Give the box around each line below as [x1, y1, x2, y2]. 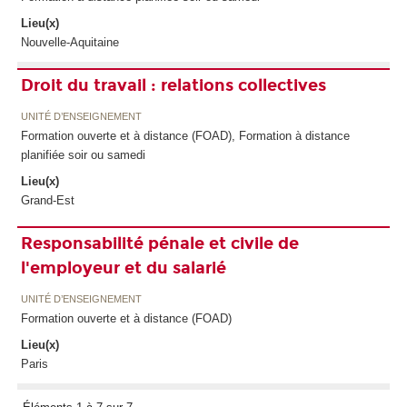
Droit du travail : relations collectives [20, 74, 326, 95]
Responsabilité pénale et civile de [20, 233, 299, 253]
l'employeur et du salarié [20, 257, 226, 278]
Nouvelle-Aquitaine [20, 35, 119, 49]
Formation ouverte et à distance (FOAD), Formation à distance [20, 128, 350, 143]
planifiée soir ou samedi [20, 147, 145, 162]
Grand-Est [20, 193, 74, 207]
